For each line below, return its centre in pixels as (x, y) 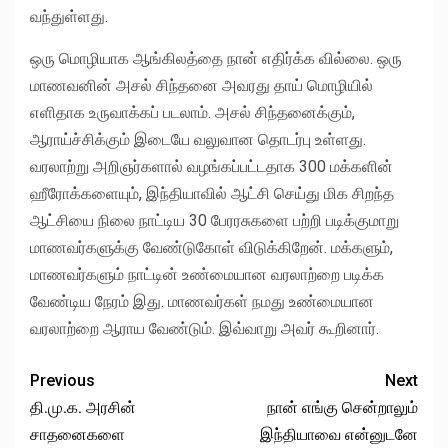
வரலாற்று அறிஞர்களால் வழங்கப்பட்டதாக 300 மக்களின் (211, 167)
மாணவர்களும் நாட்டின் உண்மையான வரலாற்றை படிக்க (207, 275)
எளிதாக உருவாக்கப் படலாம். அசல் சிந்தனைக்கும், (192, 113)
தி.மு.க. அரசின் (83, 408)
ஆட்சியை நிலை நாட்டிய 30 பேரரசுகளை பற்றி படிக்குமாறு (214, 221)
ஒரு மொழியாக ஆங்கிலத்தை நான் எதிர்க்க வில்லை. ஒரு (216, 59)
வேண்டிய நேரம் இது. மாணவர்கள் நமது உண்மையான (202, 302)
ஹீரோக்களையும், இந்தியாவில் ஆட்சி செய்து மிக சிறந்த (212, 194)
